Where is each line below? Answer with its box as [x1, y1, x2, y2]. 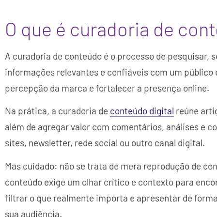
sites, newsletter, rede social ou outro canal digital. [5, 137, 205, 149]
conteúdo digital [110, 105, 174, 117]
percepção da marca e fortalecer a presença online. [5, 82, 209, 93]
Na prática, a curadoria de [5, 105, 110, 117]
